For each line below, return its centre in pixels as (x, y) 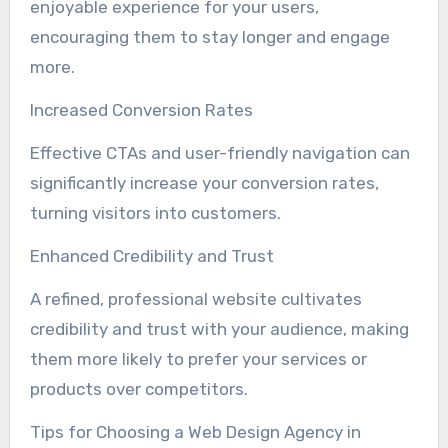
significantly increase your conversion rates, (204, 182)
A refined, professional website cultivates (195, 298)
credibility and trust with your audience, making (219, 328)
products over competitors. (138, 388)
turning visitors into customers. (155, 212)
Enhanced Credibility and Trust (151, 255)
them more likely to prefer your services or (198, 358)
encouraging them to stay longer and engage (209, 36)
